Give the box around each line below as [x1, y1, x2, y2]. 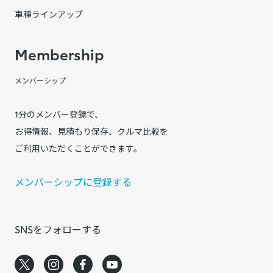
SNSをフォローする [15, 222, 101, 236]
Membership [15, 43, 104, 65]
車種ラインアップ [15, 8, 83, 21]
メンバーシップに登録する [15, 174, 132, 189]
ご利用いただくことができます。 [15, 142, 142, 155]
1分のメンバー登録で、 [15, 108, 103, 121]
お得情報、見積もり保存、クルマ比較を [15, 125, 168, 138]
